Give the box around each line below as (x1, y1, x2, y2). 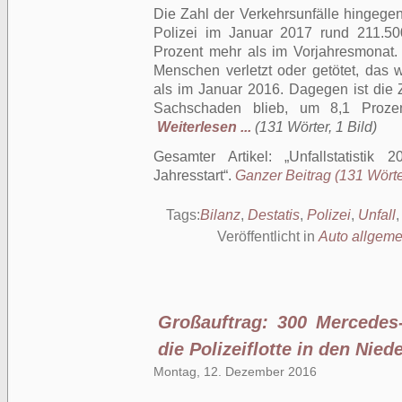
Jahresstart (153, 168, 223, 183)
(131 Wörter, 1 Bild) (255, 119, 377, 135)
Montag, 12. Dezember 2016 (153, 364, 317, 379)
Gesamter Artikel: (153, 149, 285, 164)
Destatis (248, 207, 300, 223)
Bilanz (200, 207, 240, 223)
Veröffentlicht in (217, 229, 319, 244)
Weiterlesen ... (157, 119, 251, 135)
